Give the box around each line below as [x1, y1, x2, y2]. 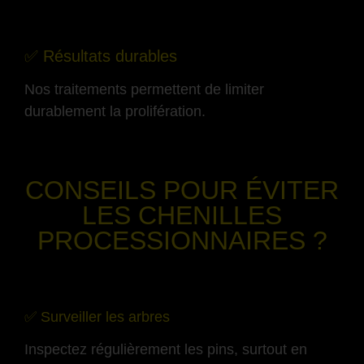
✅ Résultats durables [24, 47, 177, 66]
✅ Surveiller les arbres [24, 308, 170, 325]
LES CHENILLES [82, 200, 282, 230]
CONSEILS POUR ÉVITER [25, 175, 339, 205]
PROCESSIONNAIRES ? [37, 225, 327, 255]
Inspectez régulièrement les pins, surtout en [24, 340, 307, 357]
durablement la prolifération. [24, 103, 206, 120]
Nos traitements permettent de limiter [24, 81, 264, 98]
